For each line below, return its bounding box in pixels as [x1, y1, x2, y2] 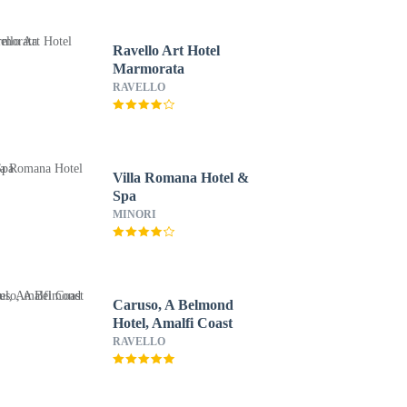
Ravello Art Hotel [112, 43, 220, 58]
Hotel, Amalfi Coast [112, 315, 233, 331]
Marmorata [112, 61, 184, 76]
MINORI [112, 208, 156, 221]
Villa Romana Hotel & [112, 170, 249, 185]
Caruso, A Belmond [112, 297, 233, 313]
